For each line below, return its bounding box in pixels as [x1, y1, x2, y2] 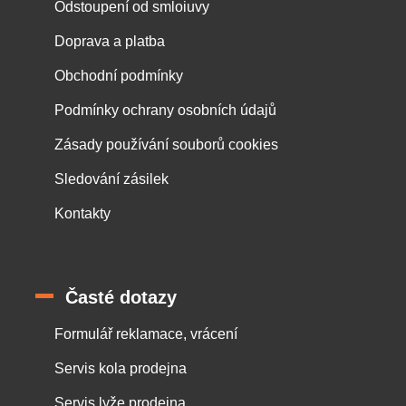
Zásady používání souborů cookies [54, 136, 278, 152]
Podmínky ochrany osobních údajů [54, 101, 276, 118]
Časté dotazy [65, 286, 177, 307]
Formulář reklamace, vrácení [54, 325, 237, 342]
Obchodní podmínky [54, 67, 183, 83]
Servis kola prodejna [54, 360, 187, 376]
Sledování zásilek [54, 170, 169, 187]
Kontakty [54, 205, 111, 221]
